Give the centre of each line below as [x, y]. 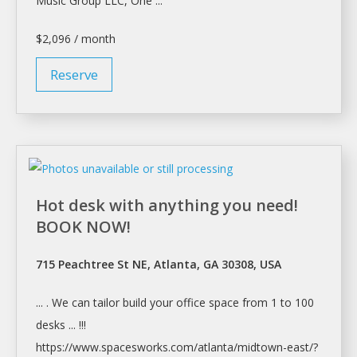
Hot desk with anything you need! [167, 206]
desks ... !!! [61, 325]
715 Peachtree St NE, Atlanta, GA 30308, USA [159, 265]
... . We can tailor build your [106, 303]
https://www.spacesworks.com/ [117, 347]
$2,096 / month [76, 39]
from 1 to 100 [277, 303]
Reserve [74, 75]
